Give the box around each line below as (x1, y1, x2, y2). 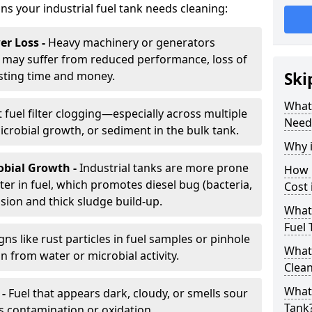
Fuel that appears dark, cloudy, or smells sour (8, 286, 248, 301)
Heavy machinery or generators (48, 35, 215, 50)
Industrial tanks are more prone (79, 160, 249, 175)
